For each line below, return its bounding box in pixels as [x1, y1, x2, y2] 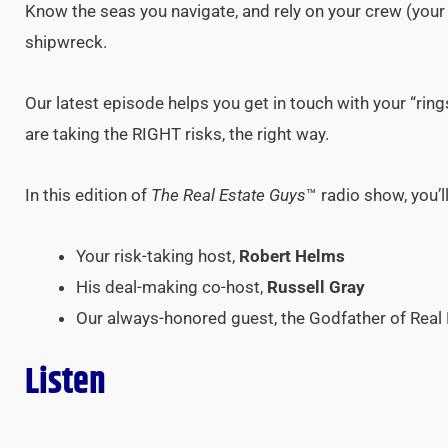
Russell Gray [267, 276, 365, 297]
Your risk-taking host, [76, 245, 239, 266]
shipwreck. [25, 32, 107, 53]
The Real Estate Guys [151, 184, 306, 205]
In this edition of [25, 184, 151, 205]
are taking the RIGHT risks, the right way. [25, 124, 329, 144]
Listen [25, 355, 106, 410]
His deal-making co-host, [76, 276, 267, 297]
